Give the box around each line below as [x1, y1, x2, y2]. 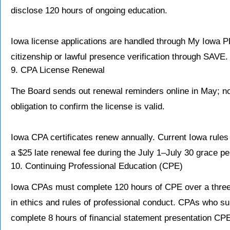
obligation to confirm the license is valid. [11, 102, 165, 112]
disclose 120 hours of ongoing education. [11, 6, 167, 16]
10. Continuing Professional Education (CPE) [11, 161, 183, 171]
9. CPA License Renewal [11, 65, 105, 75]
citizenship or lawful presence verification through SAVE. [11, 52, 228, 62]
